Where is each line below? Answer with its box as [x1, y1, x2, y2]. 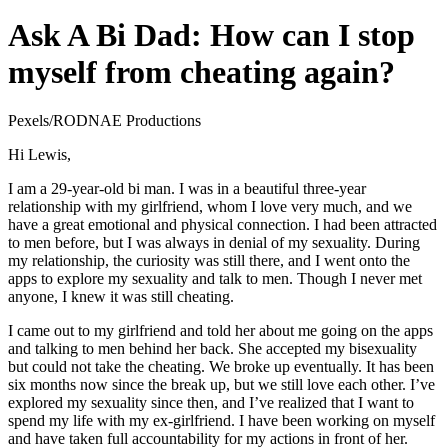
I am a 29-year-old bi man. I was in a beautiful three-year [8, 180, 366, 198]
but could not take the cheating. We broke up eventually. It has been [8, 358, 434, 376]
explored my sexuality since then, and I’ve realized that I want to [8, 394, 414, 412]
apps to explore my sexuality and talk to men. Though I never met [8, 270, 422, 288]
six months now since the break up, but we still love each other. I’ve [8, 376, 435, 394]
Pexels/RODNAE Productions [8, 112, 201, 130]
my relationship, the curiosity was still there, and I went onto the [8, 252, 410, 270]
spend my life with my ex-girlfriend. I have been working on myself [8, 412, 435, 430]
